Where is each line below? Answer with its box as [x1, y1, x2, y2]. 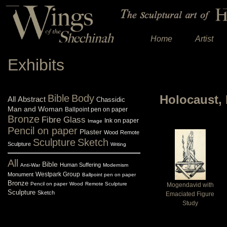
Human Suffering [60, 162, 101, 168]
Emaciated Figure [166, 191, 214, 198]
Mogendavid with [166, 181, 214, 188]
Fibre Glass [42, 115, 86, 125]
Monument [8, 171, 33, 177]
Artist [195, 34, 213, 43]
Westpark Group [35, 171, 80, 178]
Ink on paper [104, 117, 139, 124]
